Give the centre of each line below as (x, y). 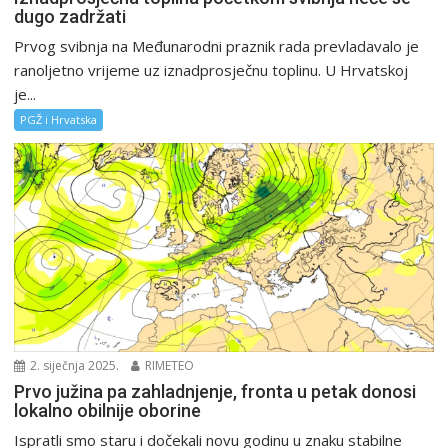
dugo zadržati (70, 16)
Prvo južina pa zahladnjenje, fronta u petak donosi (215, 392)
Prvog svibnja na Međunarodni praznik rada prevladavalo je (217, 45)
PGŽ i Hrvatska (59, 119)
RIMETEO (168, 366)
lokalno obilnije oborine (108, 411)
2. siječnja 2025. (73, 366)
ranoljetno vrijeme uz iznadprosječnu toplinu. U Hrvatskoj (211, 69)
